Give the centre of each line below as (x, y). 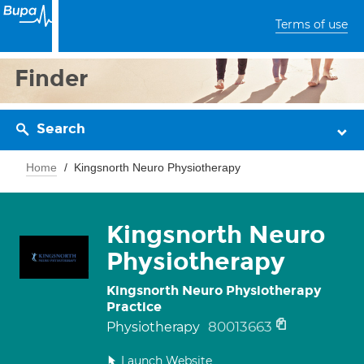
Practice (134, 307)
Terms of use (312, 24)
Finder (52, 78)
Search (61, 129)
